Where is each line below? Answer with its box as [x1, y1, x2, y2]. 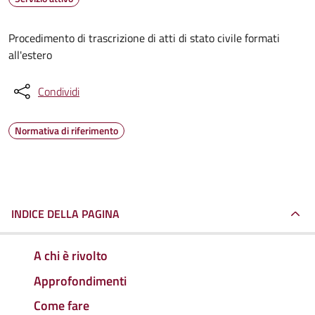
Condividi [38, 83, 79, 100]
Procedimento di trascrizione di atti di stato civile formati [8, 30, 280, 46]
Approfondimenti [34, 271, 127, 290]
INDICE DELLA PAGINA [11, 205, 120, 222]
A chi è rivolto [34, 245, 108, 265]
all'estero [8, 46, 52, 63]
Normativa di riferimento [15, 123, 118, 138]
